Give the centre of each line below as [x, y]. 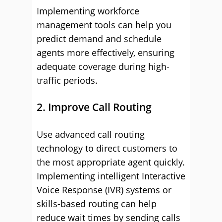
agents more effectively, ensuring [106, 53]
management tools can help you [104, 25]
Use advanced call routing [91, 134]
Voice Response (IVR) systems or [104, 190]
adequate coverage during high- [103, 66]
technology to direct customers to [107, 148]
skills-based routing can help [97, 204]
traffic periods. [67, 80]
